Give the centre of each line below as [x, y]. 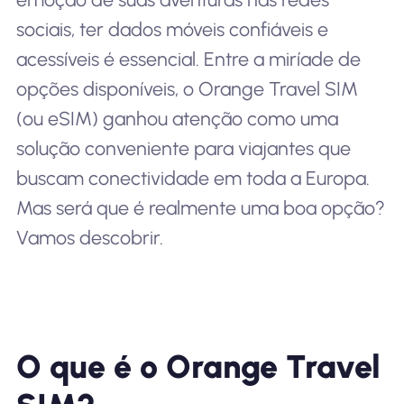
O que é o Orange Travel [198, 367]
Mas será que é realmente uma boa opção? [200, 208]
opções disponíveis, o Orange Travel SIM [187, 89]
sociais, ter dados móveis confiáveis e [172, 29]
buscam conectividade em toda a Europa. [193, 178]
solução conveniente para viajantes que [183, 148]
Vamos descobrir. [89, 238]
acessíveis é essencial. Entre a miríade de [188, 59]
